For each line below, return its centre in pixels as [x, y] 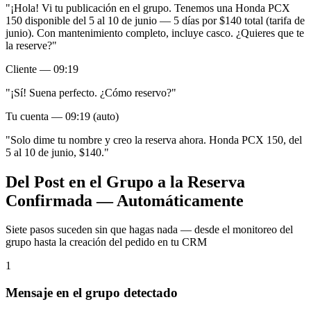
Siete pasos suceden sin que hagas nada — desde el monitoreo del [149, 230]
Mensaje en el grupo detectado [92, 293]
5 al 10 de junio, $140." [57, 152]
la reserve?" [31, 45]
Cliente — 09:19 [42, 69]
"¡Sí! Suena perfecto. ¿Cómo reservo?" [91, 92]
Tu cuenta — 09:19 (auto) [62, 116]
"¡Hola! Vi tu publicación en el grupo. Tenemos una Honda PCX [148, 8]
